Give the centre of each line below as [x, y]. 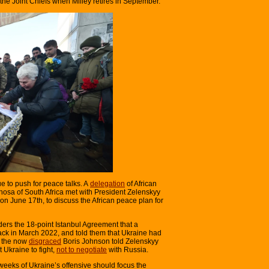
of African [141, 183]
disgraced [45, 241]
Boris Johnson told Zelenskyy [110, 241]
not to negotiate [82, 249]
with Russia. [128, 249]
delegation [107, 183]
